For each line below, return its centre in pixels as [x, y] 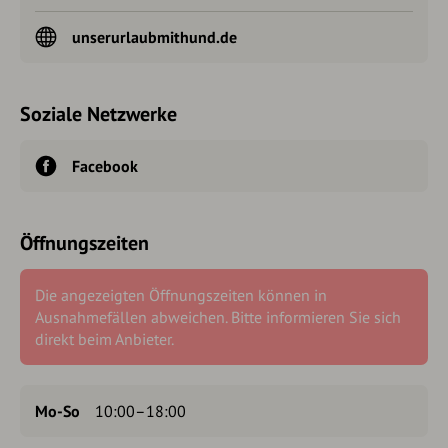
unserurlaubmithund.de [154, 37]
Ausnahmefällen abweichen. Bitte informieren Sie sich [218, 317]
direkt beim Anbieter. [104, 339]
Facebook [105, 166]
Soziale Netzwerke [98, 114]
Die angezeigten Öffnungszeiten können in [181, 295]
